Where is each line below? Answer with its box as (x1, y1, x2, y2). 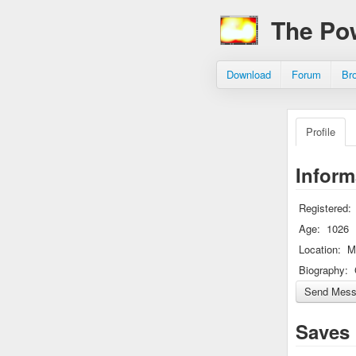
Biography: (299, 262, 348, 277)
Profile (306, 124, 335, 139)
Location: (299, 242, 341, 257)
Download (226, 67, 271, 82)
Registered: (299, 200, 351, 215)
